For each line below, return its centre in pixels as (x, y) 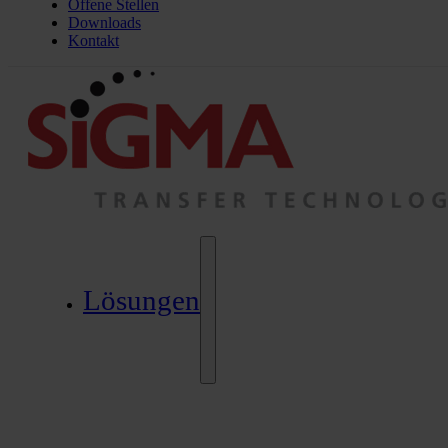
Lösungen (141, 300)
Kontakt (93, 41)
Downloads (104, 23)
